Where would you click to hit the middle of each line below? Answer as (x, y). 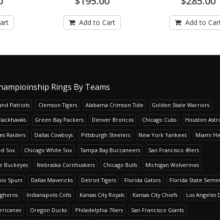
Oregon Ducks (48, 210)
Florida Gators (143, 180)
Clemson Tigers (57, 105)
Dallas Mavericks (52, 180)
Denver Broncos (112, 120)
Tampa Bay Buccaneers (110, 150)
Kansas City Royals (102, 195)
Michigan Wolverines (172, 165)
